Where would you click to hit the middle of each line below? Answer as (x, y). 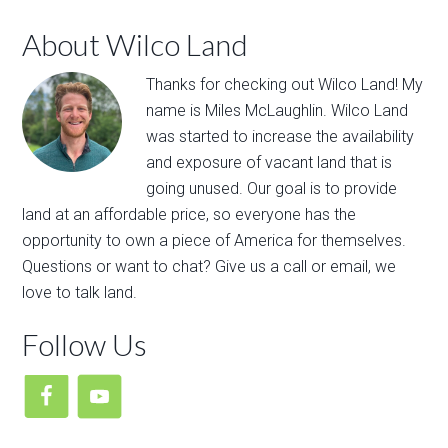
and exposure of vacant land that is (269, 162)
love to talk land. (80, 292)
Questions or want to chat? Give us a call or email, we (209, 266)
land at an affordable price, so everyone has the (189, 214)
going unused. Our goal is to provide (272, 188)
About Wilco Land (135, 43)
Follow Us (85, 343)
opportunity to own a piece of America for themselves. (214, 240)
